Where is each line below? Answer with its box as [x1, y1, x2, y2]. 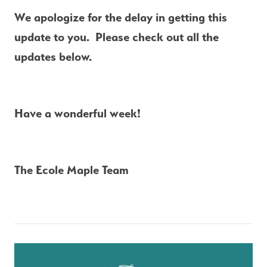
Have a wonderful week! [14, 106, 141, 121]
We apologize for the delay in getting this [14, 10, 227, 25]
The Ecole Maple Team [14, 163, 129, 178]
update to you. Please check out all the [14, 30, 219, 45]
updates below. [14, 49, 92, 64]
